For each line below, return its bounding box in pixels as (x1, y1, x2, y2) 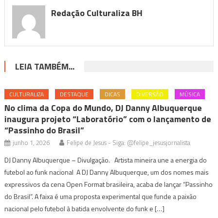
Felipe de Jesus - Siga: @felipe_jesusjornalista (67, 137, 191, 147)
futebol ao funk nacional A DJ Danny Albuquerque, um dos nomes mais (4, 166, 209, 177)
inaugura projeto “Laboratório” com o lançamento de (4, 112, 212, 126)
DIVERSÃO (136, 89, 164, 99)
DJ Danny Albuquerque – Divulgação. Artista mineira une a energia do (4, 154, 207, 165)
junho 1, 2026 (13, 137, 50, 147)
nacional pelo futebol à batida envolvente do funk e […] (4, 203, 165, 214)
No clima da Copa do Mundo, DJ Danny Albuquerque (4, 101, 202, 114)
